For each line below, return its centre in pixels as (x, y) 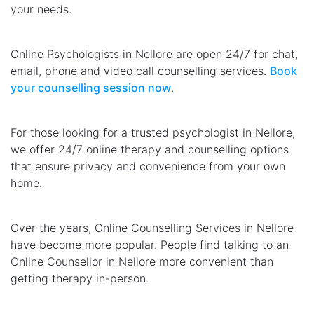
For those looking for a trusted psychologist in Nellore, (153, 133)
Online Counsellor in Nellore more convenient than (142, 262)
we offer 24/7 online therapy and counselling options (150, 150)
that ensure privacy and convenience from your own (148, 166)
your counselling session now (91, 88)
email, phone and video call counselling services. (140, 71)
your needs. (41, 9)
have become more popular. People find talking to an (150, 245)
